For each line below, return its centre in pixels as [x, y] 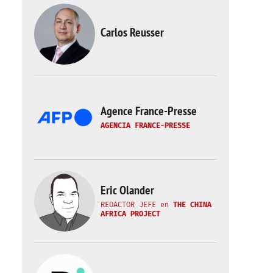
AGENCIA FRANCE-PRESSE [145, 126]
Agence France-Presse [149, 111]
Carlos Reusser [132, 32]
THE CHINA [192, 204]
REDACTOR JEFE [128, 204]
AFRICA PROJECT [130, 214]
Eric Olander [127, 190]
